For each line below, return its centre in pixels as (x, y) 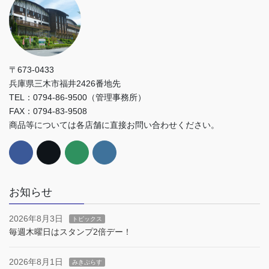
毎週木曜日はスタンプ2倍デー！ (70, 232)
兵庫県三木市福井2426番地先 (65, 84)
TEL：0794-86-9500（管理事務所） (77, 98)
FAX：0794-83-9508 (48, 111)
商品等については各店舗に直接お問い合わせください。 (114, 125)
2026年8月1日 (36, 262)
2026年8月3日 (36, 219)
